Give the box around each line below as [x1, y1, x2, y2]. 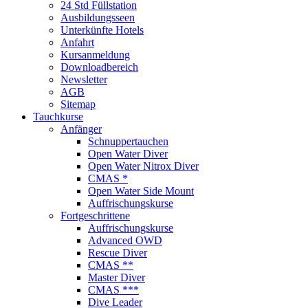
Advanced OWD [88, 234, 162, 247]
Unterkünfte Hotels [60, 24, 144, 36]
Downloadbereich [60, 61, 138, 74]
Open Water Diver [88, 148, 168, 160]
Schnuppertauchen [88, 135, 168, 148]
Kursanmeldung [60, 49, 130, 61]
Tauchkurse [33, 111, 83, 123]
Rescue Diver [88, 247, 147, 259]
